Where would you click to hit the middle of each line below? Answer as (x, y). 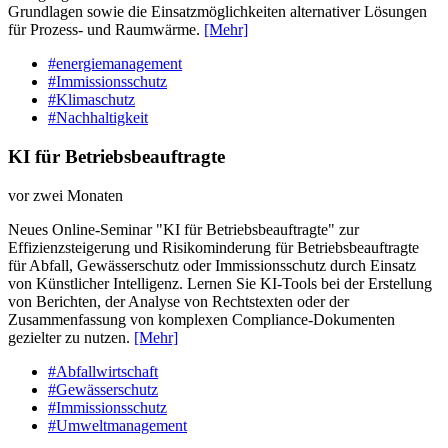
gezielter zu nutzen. (71, 337)
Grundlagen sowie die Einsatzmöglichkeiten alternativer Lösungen (217, 12)
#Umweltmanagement (117, 425)
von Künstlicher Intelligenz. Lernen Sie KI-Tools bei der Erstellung (220, 283)
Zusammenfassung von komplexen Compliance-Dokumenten (201, 319)
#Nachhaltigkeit (98, 118)
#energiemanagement (115, 64)
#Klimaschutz (91, 100)
